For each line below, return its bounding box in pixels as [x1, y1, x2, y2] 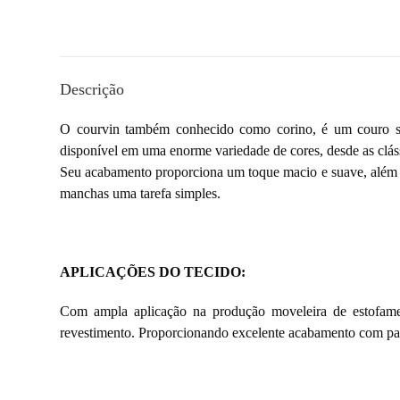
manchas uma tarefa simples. [60, 186, 221, 202]
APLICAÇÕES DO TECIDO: [60, 264, 246, 280]
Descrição [60, 80, 125, 99]
